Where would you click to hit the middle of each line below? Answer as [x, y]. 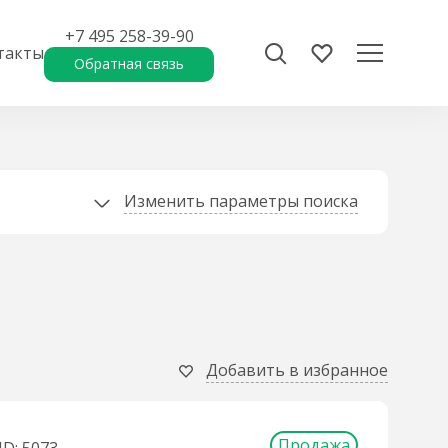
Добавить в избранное [297, 370]
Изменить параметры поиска [241, 201]
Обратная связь [129, 63]
